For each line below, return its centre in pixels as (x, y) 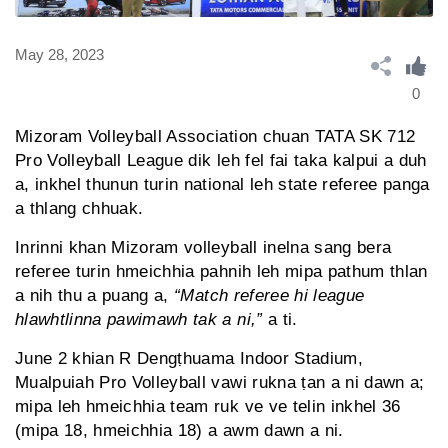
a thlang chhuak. (79, 209)
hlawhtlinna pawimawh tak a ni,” (139, 320)
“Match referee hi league (269, 296)
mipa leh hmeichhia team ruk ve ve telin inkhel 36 (208, 407)
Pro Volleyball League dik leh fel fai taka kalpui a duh (221, 161)
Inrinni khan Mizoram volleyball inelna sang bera (203, 248)
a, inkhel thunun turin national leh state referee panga (222, 185)
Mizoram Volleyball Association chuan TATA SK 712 (215, 137)
